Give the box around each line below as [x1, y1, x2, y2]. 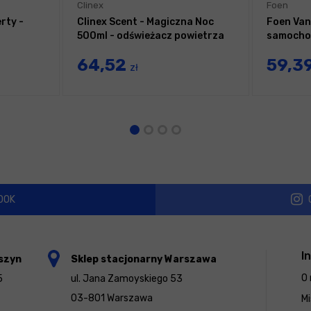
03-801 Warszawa [71, 292, 153, 305]
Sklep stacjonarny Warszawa [71, 253, 217, 266]
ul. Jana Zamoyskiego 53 [71, 273, 183, 285]
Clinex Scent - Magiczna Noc [77, 16, 214, 28]
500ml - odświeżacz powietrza [77, 30, 224, 42]
